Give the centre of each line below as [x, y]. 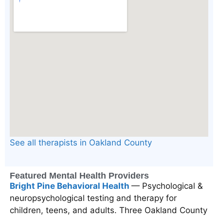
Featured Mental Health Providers [79, 175]
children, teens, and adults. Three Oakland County [109, 210]
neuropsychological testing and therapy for [93, 198]
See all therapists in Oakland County [81, 143]
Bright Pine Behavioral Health [71, 186]
